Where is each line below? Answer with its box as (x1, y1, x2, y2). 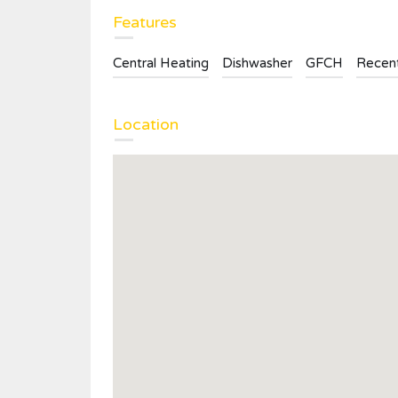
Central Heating (113, 55, 209, 71)
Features (113, 12, 177, 32)
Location (113, 115, 179, 134)
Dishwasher (222, 55, 292, 71)
